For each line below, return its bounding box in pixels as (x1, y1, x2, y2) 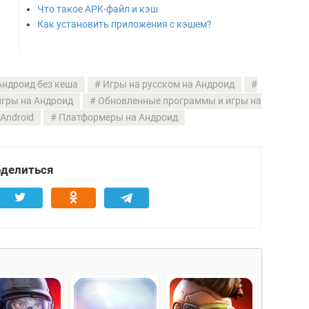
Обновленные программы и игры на (97, 94, 261, 107)
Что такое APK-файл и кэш (37, 3, 158, 15)
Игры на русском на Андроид (102, 78, 235, 90)
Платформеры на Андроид (58, 111, 178, 123)
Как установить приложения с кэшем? (37, 19, 212, 30)
